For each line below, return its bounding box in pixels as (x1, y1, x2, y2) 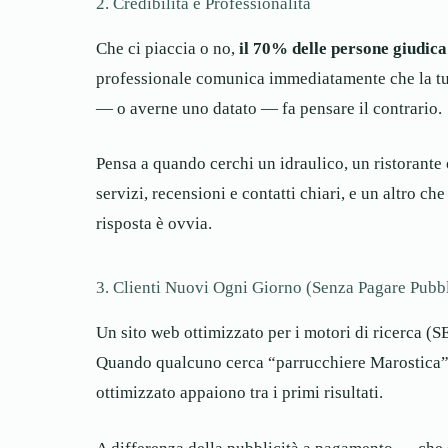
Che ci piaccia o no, (96, 38, 239, 58)
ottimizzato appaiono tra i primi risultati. (96, 383, 383, 403)
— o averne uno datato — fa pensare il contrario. (96, 98, 442, 118)
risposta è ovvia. (96, 214, 212, 234)
